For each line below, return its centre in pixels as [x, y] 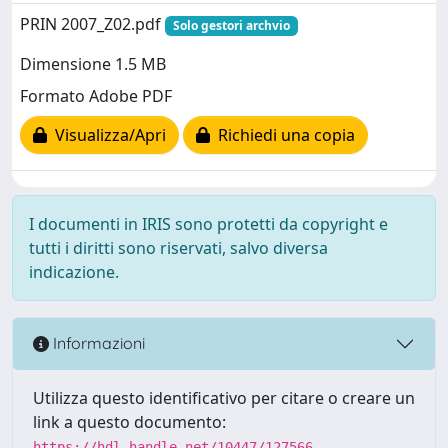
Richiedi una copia [282, 135]
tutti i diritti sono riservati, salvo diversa [178, 247]
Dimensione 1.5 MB [93, 64]
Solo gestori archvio [231, 25]
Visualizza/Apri [106, 135]
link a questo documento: [129, 421]
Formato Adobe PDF [96, 96]
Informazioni [97, 343]
